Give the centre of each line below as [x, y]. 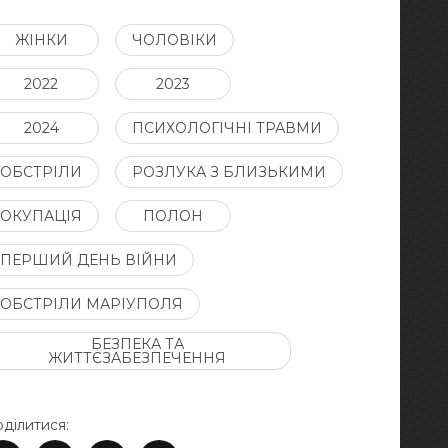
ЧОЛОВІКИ [175, 40]
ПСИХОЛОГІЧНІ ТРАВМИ [227, 128]
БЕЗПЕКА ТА [137, 344]
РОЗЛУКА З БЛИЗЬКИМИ [229, 172]
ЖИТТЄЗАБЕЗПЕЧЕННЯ [137, 358]
